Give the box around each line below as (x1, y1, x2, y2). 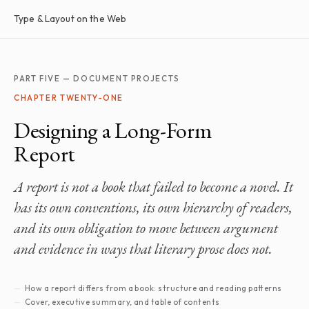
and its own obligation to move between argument (14, 219, 278, 237)
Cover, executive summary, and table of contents (25, 297, 220, 307)
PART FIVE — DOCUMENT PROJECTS (14, 73, 180, 83)
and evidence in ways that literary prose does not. (14, 239, 272, 258)
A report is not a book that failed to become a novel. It (14, 177, 293, 196)
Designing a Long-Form (14, 116, 212, 145)
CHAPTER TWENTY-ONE (14, 92, 124, 103)
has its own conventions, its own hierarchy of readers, (14, 198, 292, 217)
